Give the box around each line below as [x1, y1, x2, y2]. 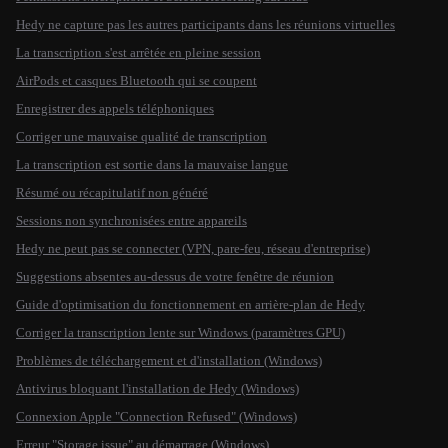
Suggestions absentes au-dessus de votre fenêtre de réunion [16, 269, 334, 284]
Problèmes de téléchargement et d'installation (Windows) [16, 353, 322, 368]
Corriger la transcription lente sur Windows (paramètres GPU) [16, 325, 345, 340]
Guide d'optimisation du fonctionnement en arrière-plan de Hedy [16, 297, 365, 312]
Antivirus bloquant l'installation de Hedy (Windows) [16, 381, 299, 396]
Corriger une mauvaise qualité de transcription [16, 129, 267, 144]
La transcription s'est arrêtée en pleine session [16, 45, 261, 60]
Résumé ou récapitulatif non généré [16, 185, 208, 200]
